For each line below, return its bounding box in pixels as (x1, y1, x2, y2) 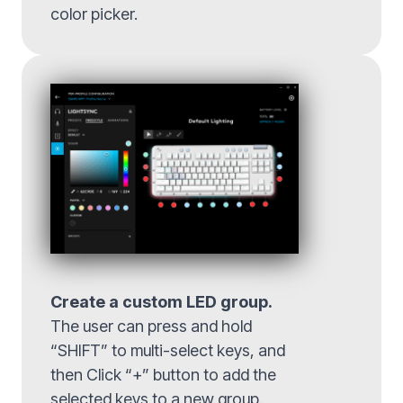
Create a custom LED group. (50, 291, 272, 311)
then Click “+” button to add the (50, 364, 276, 384)
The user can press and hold (50, 316, 252, 336)
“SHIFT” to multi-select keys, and (50, 340, 285, 360)
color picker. (50, 4, 138, 24)
